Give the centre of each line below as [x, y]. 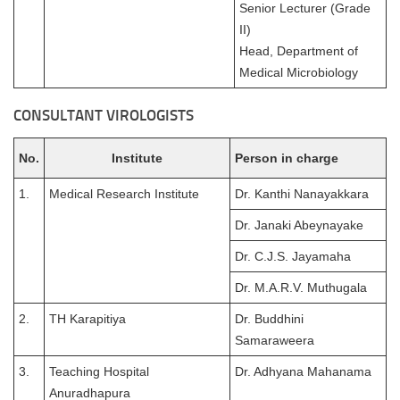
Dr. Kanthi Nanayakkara [302, 194]
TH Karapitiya [87, 319]
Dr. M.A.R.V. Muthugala [301, 288]
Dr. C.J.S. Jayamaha [293, 257]
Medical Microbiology [299, 73]
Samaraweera [275, 341]
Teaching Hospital [99, 372]
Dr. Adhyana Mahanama [303, 372]
